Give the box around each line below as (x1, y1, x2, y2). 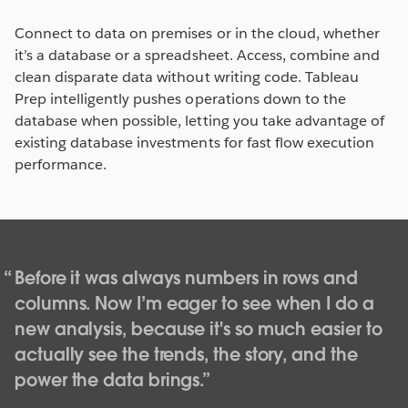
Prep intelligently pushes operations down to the (15, 89, 346, 109)
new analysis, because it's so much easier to (15, 318, 382, 342)
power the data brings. (15, 369, 203, 393)
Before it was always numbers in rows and (15, 267, 358, 291)
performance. (15, 155, 107, 175)
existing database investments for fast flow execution (15, 133, 375, 153)
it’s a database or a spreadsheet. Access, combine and (15, 46, 381, 66)
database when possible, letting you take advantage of (15, 111, 385, 131)
